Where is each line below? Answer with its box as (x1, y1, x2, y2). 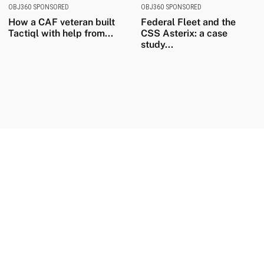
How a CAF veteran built (8, 16, 115, 28)
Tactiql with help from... (8, 28, 113, 39)
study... (141, 39, 173, 51)
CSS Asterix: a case (141, 28, 227, 39)
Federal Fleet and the (141, 16, 236, 28)
